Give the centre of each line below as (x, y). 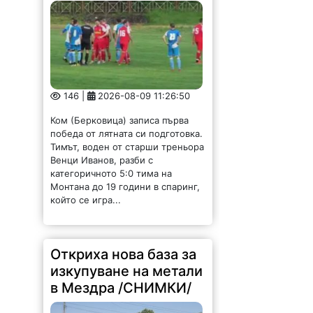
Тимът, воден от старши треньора (128, 137)
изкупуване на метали (127, 262)
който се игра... (86, 190)
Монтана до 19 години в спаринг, (125, 177)
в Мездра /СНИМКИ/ (121, 278)
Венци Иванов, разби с (102, 151)
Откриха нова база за (124, 245)
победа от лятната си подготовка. (127, 124)
